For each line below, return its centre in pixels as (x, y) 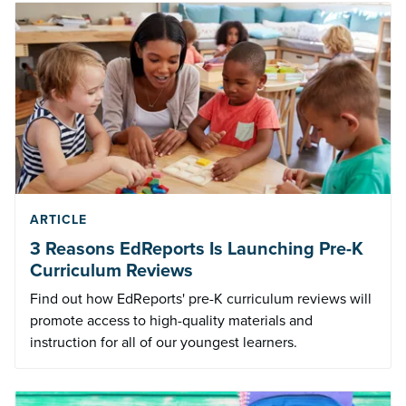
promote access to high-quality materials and (171, 321)
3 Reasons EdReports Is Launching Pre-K (197, 249)
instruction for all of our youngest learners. (164, 343)
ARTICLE (58, 220)
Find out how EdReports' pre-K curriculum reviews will (201, 299)
